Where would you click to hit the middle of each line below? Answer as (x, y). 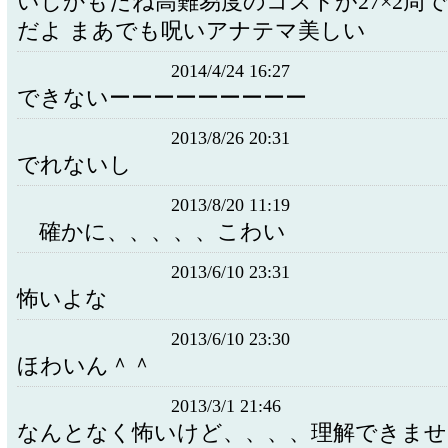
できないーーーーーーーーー (162, 98)
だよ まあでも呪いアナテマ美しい (191, 31)
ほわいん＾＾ (85, 366)
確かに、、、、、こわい (151, 232)
